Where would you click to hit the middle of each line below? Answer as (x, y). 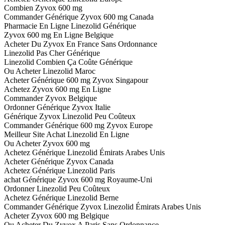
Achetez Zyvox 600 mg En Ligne (58, 89)
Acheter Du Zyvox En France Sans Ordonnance (81, 44)
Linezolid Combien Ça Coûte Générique (68, 62)
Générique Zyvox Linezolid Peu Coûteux (70, 117)
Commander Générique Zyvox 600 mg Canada (79, 17)
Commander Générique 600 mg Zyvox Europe (78, 126)
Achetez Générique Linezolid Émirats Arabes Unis (84, 153)
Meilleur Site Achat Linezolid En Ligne (67, 135)
